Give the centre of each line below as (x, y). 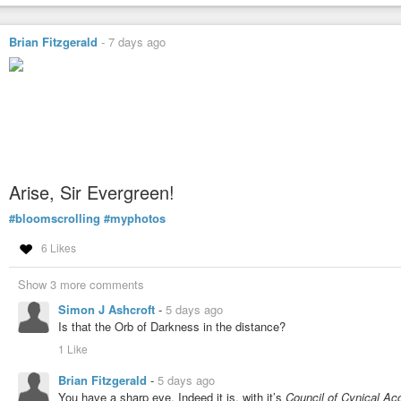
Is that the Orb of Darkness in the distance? (172, 326)
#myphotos (135, 218)
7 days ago (137, 42)
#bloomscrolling (55, 218)
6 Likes (58, 247)
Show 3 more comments (81, 284)
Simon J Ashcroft (108, 309)
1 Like (73, 348)
